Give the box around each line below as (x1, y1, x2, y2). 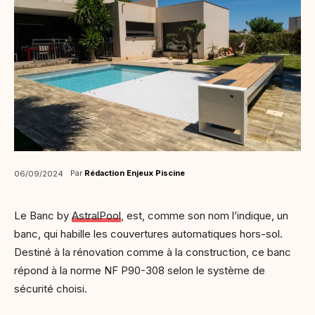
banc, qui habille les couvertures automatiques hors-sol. (14, 226, 283, 240)
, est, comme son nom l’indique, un (121, 208, 288, 222)
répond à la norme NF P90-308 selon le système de (14, 263, 265, 277)
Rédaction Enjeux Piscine (84, 167, 185, 178)
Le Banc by (14, 208, 72, 222)
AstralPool (72, 208, 121, 222)
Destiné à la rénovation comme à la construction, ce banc (14, 245, 291, 259)
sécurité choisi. (14, 281, 90, 295)
